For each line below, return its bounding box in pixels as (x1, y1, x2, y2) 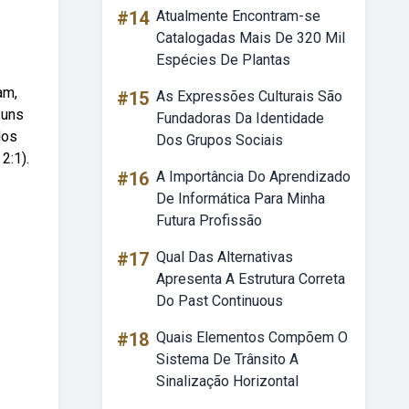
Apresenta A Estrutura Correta (156, 270, 345, 288)
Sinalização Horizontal (156, 372, 299, 390)
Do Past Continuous (156, 292, 283, 309)
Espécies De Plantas (156, 51, 290, 68)
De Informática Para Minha (156, 190, 325, 207)
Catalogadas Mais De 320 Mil (156, 29, 345, 47)
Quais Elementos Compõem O (156, 329, 348, 346)
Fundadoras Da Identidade (156, 110, 324, 127)
